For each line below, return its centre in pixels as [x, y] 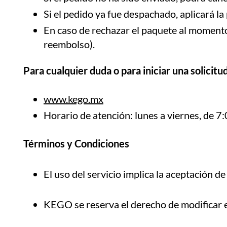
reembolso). [69, 44]
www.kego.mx [73, 99]
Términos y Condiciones [76, 143]
